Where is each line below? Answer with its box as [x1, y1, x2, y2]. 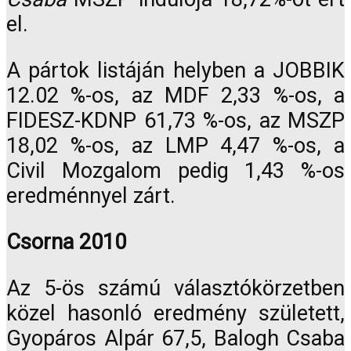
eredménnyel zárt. [6, 183, 175, 208]
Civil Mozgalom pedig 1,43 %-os [6, 157, 345, 183]
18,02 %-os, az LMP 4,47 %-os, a [6, 132, 345, 158]
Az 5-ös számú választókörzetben [6, 276, 345, 302]
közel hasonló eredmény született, [6, 301, 345, 327]
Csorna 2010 [6, 229, 126, 255]
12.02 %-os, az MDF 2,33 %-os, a [6, 82, 345, 108]
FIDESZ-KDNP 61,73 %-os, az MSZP [6, 107, 345, 133]
